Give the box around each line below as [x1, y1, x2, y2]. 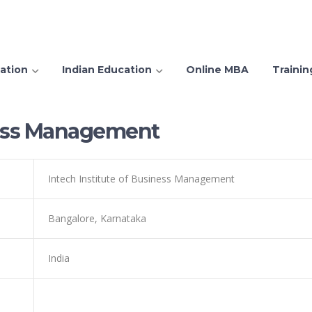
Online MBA [186, 63, 249, 76]
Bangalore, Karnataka [48, 212, 146, 225]
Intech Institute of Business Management [48, 172, 235, 185]
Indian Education [62, 63, 152, 76]
